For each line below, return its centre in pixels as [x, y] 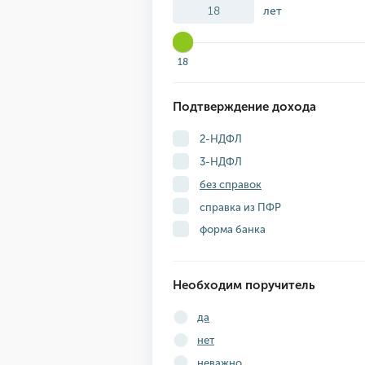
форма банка [231, 230]
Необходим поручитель [244, 285]
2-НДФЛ [220, 139]
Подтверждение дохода [244, 107]
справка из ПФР [239, 207]
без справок [231, 184]
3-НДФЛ [220, 162]
